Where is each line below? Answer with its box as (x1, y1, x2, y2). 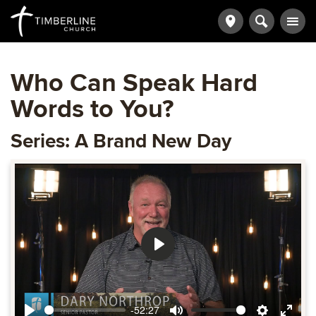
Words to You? (11, 94, 174, 125)
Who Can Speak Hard (11, 68, 257, 99)
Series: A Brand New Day (11, 128, 231, 153)
